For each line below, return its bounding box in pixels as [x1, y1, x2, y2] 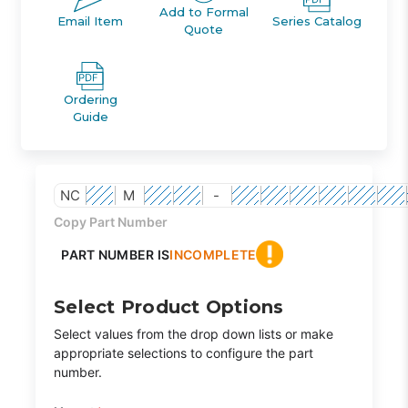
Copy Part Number [54, 214, 168, 230]
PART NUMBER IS [61, 246, 170, 262]
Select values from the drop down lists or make [54, 326, 334, 342]
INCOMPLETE [169, 246, 257, 262]
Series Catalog [272, 13, 362, 28]
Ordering [63, 92, 117, 107]
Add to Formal [158, 5, 249, 20]
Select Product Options [54, 296, 284, 319]
